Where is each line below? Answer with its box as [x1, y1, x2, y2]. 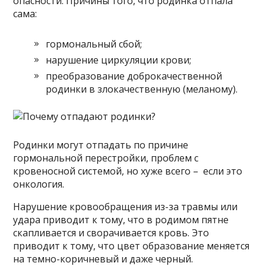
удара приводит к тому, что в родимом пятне [13, 213, 229, 226]
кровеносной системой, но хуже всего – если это [13, 164, 243, 178]
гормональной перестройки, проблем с [13, 151, 199, 164]
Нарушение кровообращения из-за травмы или [13, 199, 238, 213]
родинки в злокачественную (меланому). [46, 82, 238, 96]
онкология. [13, 177, 65, 191]
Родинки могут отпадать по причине [13, 138, 189, 151]
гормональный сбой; [46, 37, 142, 50]
